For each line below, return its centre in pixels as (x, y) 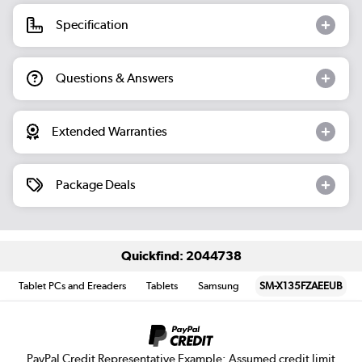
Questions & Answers (115, 78)
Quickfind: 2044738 (181, 256)
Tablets (162, 285)
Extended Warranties (109, 132)
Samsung (219, 285)
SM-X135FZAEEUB (301, 285)
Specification (92, 25)
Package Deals (96, 185)
